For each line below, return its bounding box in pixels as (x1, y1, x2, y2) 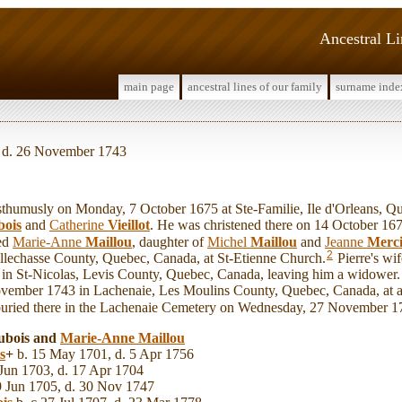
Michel (207, 233, 250, 249)
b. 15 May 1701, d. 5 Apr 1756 (13, 345, 194, 362)
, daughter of (132, 233, 207, 249)
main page (124, 80, 174, 93)
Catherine (49, 216, 108, 232)
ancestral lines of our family (188, 80, 322, 93)
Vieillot (108, 216, 150, 232)
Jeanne (325, 233, 367, 249)
